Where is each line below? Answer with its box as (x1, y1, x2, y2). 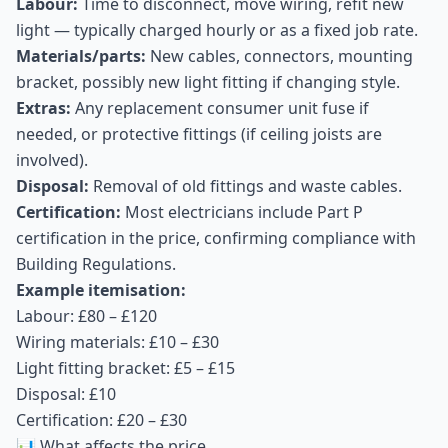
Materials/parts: (16, 45, 146, 67)
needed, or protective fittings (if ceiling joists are (16, 123, 382, 145)
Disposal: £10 (16, 383, 116, 405)
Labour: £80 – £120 (16, 305, 157, 327)
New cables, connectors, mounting (146, 45, 413, 67)
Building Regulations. (16, 253, 176, 275)
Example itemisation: (16, 279, 186, 301)
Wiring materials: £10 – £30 (16, 331, 219, 353)
